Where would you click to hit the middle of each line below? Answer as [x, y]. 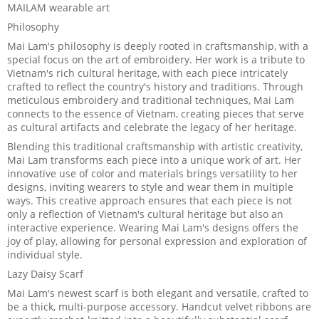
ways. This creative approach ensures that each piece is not [150, 200]
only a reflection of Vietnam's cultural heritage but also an [145, 214]
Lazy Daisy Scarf [45, 273]
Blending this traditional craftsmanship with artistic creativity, [155, 146]
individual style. [45, 254]
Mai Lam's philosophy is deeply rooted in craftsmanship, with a [158, 46]
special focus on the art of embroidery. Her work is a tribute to [156, 59]
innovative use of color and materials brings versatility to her [152, 173]
